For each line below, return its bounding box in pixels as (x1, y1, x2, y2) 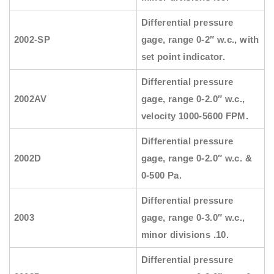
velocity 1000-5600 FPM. (141, 111, 249, 122)
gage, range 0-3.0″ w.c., (141, 212, 245, 223)
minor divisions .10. (141, 229, 229, 240)
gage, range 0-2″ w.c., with (141, 34, 259, 45)
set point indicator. (141, 51, 226, 62)
